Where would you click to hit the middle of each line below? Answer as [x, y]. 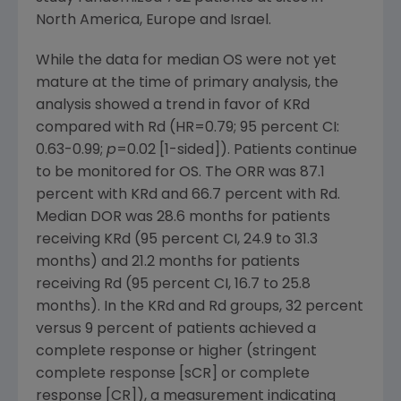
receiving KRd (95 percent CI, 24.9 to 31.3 [177, 240]
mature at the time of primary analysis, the [187, 84]
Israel [249, 21]
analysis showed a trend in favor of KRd [173, 106]
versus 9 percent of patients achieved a [176, 330]
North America [88, 21]
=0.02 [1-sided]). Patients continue [237, 151]
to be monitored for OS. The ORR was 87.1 [180, 173]
